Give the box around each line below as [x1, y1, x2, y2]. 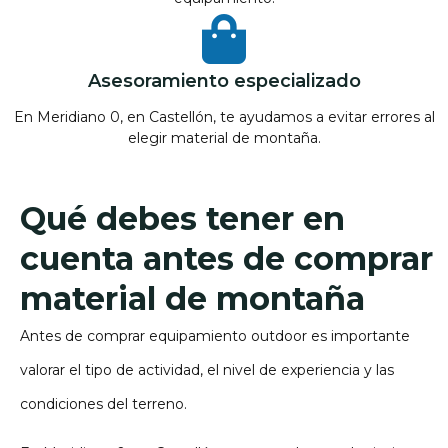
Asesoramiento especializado [87, 70, 361, 93]
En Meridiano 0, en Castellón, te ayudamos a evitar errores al [13, 108, 435, 127]
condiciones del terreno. [20, 395, 187, 414]
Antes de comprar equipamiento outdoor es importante [20, 327, 410, 346]
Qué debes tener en [20, 199, 345, 239]
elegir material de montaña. [127, 129, 321, 148]
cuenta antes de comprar [20, 239, 433, 279]
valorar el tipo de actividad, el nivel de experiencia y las [20, 361, 394, 380]
